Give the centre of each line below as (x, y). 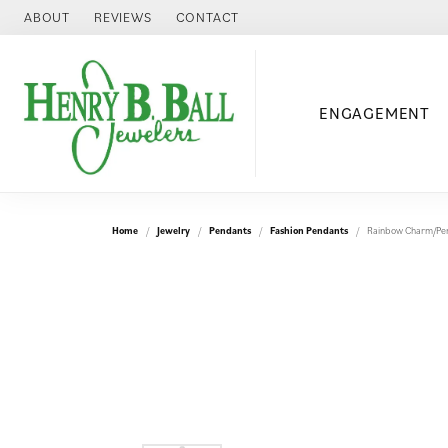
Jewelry (173, 230)
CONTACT (207, 17)
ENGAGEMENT (374, 113)
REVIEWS (123, 17)
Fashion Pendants (309, 230)
